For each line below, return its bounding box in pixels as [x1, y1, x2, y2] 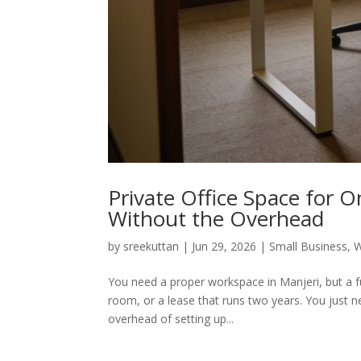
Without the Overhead [108, 204, 325, 234]
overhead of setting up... [108, 311, 234, 327]
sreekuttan [123, 239, 180, 255]
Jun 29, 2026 [192, 239, 257, 255]
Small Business [269, 239, 348, 255]
